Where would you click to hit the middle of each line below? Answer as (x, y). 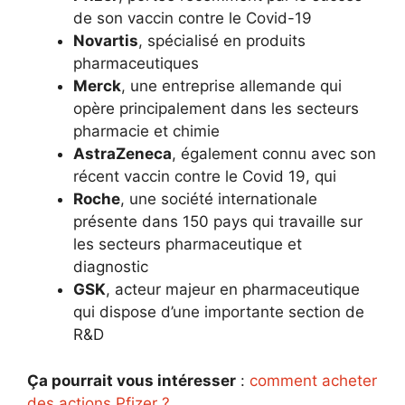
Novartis (106, 41)
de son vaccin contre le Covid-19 (193, 18)
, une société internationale (219, 199)
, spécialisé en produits (222, 41)
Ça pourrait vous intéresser (132, 380)
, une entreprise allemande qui (231, 86)
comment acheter (313, 380)
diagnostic (111, 267)
